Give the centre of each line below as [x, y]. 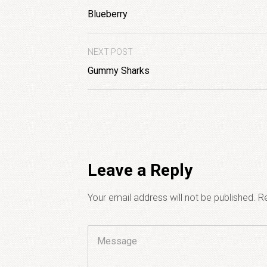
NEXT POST [110, 52]
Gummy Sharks [119, 71]
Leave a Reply [140, 170]
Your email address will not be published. [172, 198]
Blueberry [108, 14]
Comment [109, 234]
